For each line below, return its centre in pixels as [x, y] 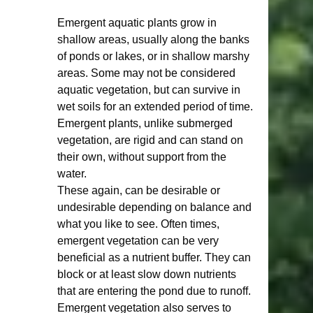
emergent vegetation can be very [139, 241]
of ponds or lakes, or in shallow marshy [155, 56]
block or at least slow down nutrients [148, 274]
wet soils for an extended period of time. [156, 107]
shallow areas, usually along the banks [155, 39]
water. [75, 174]
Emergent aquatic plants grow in [138, 23]
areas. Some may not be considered [148, 73]
